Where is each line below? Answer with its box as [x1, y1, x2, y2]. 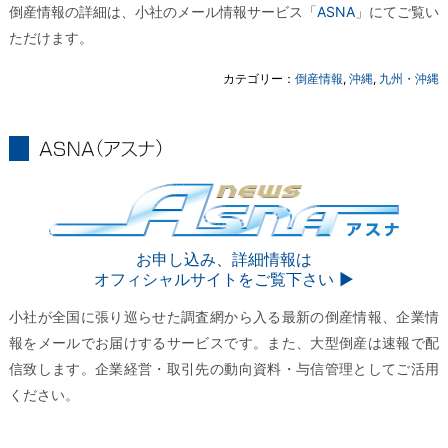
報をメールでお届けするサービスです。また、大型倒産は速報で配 [8, 334, 440, 351]
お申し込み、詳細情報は [135, 249, 312, 269]
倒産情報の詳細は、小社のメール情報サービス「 [8, 3, 318, 20]
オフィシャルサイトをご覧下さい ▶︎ [93, 269, 354, 289]
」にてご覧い [355, 3, 440, 20]
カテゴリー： [223, 71, 296, 86]
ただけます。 [8, 29, 93, 46]
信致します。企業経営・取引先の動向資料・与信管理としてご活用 [8, 360, 440, 377]
